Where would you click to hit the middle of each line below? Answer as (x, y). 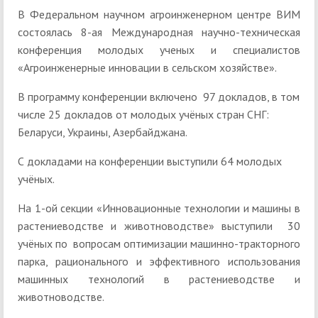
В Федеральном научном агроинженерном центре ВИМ (159, 15)
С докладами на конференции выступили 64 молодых (150, 161)
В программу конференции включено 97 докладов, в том (159, 97)
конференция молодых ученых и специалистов (159, 50)
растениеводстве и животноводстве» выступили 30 (159, 226)
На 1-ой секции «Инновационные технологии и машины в (159, 208)
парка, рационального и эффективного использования (159, 262)
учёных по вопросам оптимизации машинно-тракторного (159, 244)
